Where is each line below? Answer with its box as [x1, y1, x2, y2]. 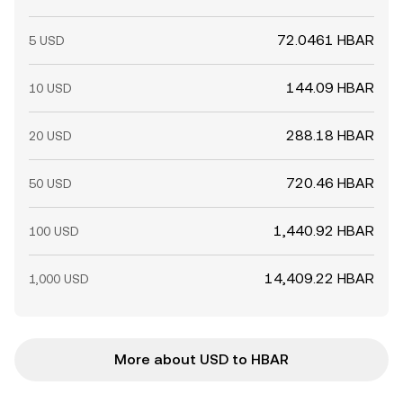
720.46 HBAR [286, 175, 374, 192]
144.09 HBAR [286, 79, 374, 96]
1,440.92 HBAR [273, 222, 374, 239]
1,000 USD [29, 272, 89, 286]
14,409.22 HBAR [264, 270, 374, 287]
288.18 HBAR [286, 127, 374, 144]
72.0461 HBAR [277, 31, 374, 49]
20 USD [29, 129, 72, 143]
